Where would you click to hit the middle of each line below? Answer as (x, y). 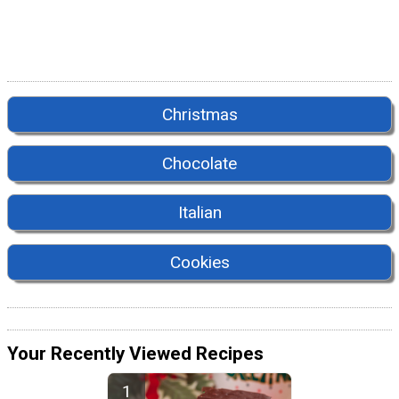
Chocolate (199, 163)
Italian (199, 213)
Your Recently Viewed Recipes (135, 354)
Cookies (199, 262)
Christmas (199, 114)
